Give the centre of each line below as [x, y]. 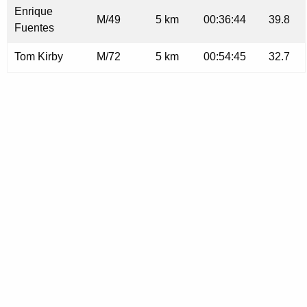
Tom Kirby [39, 57]
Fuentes [34, 28]
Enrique [34, 12]
